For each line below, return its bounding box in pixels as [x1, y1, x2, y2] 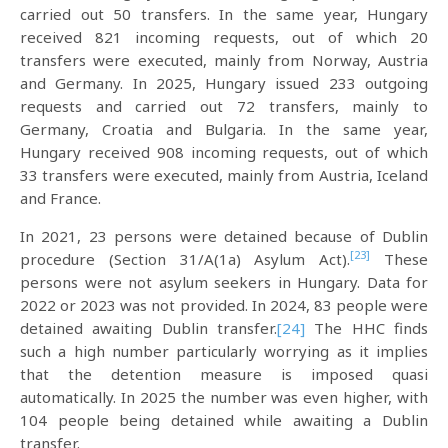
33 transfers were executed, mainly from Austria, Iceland [20, 164, 428, 185]
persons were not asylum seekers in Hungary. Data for [20, 271, 428, 292]
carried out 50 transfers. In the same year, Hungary [20, 3, 428, 24]
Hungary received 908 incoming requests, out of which [20, 141, 428, 162]
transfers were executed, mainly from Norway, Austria [20, 49, 428, 70]
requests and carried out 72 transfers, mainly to [20, 95, 428, 116]
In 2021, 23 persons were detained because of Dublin [20, 225, 428, 246]
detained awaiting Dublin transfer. [20, 317, 277, 338]
